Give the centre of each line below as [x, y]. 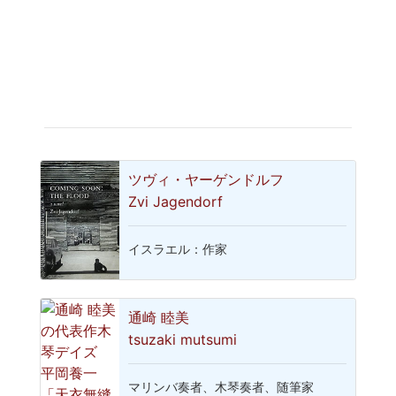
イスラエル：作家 [178, 250]
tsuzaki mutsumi [183, 340]
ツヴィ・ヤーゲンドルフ [206, 180]
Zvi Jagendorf [176, 202]
